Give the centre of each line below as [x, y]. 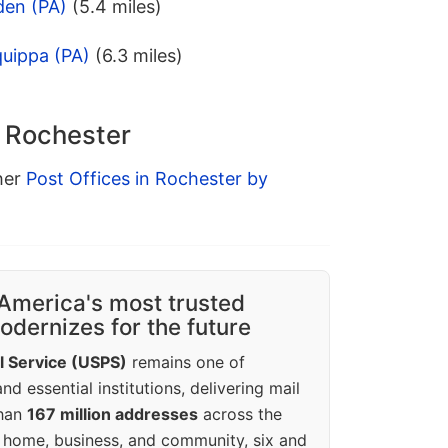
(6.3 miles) [139, 56]
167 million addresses [112, 414]
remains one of [186, 362]
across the [240, 414]
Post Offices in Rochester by [147, 179]
